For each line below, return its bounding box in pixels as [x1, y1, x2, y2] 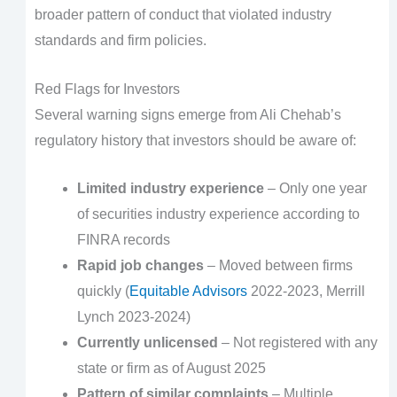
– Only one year [263, 181, 367, 197]
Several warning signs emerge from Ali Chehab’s [34, 106, 341, 122]
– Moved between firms [203, 258, 353, 274]
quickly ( [76, 284, 129, 300]
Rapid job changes [76, 258, 204, 274]
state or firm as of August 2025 [76, 361, 266, 377]
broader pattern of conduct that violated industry [34, 7, 331, 23]
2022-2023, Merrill [246, 284, 365, 300]
